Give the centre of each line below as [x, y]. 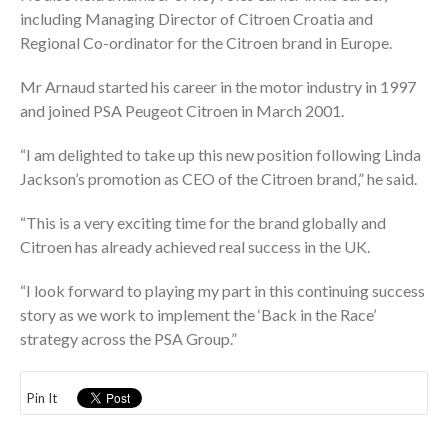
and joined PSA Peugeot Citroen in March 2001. [182, 110]
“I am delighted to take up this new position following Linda [220, 154]
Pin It [42, 397]
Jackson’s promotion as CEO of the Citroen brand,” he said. [218, 178]
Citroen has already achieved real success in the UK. [195, 246]
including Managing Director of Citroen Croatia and [196, 18]
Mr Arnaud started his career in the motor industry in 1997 [218, 86]
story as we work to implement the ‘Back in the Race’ [198, 314]
